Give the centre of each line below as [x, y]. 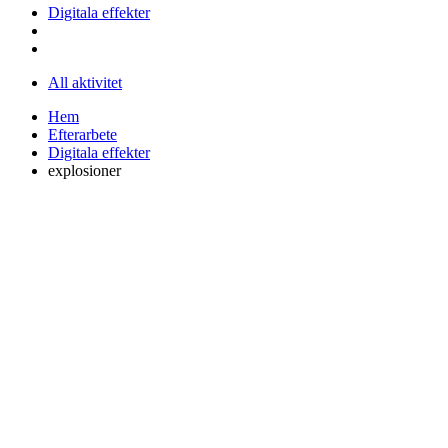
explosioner [84, 170]
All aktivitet [85, 82]
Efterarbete [82, 134]
